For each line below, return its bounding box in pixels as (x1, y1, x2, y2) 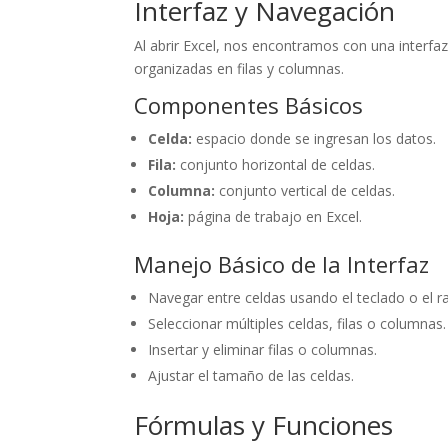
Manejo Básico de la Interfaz (134, 248, 430, 279)
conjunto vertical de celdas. (215, 180, 396, 200)
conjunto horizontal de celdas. (176, 154, 376, 174)
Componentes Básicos (134, 89, 364, 120)
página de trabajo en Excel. (184, 206, 363, 226)
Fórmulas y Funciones (134, 406, 394, 443)
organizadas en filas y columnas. (134, 58, 345, 78)
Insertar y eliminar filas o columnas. (148, 339, 378, 359)
